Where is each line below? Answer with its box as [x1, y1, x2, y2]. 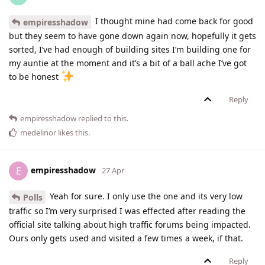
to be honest [9, 70, 61, 82]
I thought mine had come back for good [93, 15, 253, 27]
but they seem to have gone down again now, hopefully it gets [9, 30, 256, 41]
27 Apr [102, 164, 124, 176]
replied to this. [76, 112, 128, 124]
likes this [56, 127, 88, 138]
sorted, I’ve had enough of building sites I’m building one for [9, 43, 251, 55]
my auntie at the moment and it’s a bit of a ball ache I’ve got [9, 57, 247, 69]
